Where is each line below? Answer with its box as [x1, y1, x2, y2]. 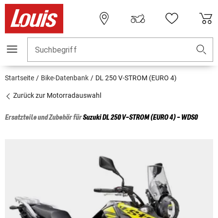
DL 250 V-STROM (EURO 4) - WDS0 [102, 114, 198, 122]
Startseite [5, 74, 34, 82]
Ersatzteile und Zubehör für [5, 114, 83, 122]
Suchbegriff [35, 45, 77, 55]
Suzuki [83, 114, 101, 122]
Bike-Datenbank [41, 74, 89, 82]
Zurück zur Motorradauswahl [12, 91, 101, 100]
